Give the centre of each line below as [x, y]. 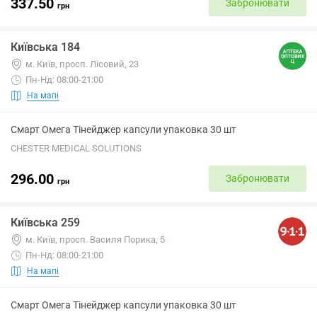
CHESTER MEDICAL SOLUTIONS [76, 148]
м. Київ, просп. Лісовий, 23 [82, 64]
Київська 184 [45, 47]
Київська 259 [45, 223]
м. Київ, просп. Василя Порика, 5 [95, 240]
